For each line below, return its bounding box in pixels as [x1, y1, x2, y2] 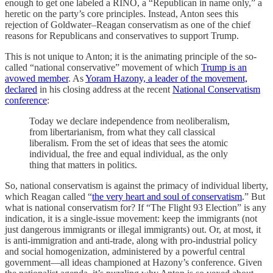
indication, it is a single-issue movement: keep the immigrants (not [5, 213, 257, 224]
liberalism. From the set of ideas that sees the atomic [29, 138, 228, 149]
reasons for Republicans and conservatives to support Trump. [5, 30, 241, 41]
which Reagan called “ [5, 191, 92, 202]
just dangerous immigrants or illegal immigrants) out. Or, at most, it [5, 224, 261, 235]
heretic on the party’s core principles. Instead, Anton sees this [5, 9, 238, 19]
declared [5, 84, 37, 95]
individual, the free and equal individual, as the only [29, 149, 228, 160]
